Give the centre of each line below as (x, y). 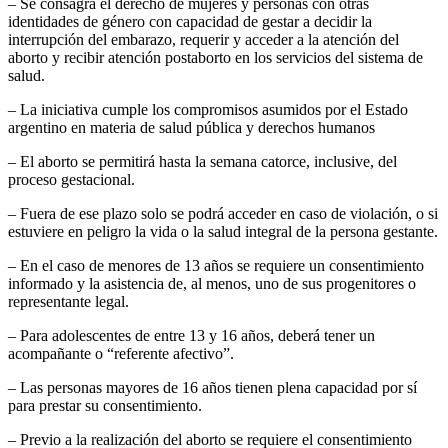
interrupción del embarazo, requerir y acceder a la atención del (203, 40)
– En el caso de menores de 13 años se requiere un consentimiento (216, 266)
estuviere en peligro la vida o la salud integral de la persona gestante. (223, 232)
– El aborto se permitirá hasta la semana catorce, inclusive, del (202, 162)
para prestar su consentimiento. (105, 406)
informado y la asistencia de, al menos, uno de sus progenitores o (212, 284)
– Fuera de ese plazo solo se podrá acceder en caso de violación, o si (223, 214)
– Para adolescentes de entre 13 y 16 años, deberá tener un (191, 336)
